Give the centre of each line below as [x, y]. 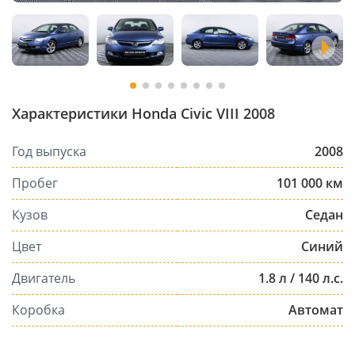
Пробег [35, 183]
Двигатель [44, 278]
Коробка [38, 309]
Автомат [316, 309]
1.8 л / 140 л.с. [301, 278]
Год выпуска [49, 151]
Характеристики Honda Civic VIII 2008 [143, 113]
